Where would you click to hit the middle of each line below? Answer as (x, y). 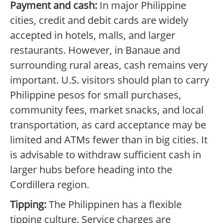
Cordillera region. (50, 185)
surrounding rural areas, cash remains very (109, 65)
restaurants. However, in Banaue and (95, 50)
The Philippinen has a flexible (114, 205)
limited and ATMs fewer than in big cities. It (109, 140)
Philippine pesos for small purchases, (96, 95)
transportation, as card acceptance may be (108, 125)
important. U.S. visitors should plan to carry (110, 80)
